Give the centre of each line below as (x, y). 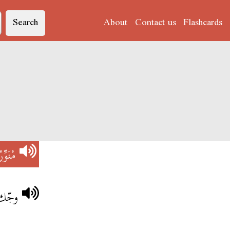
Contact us (155, 23)
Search (25, 23)
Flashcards (203, 23)
